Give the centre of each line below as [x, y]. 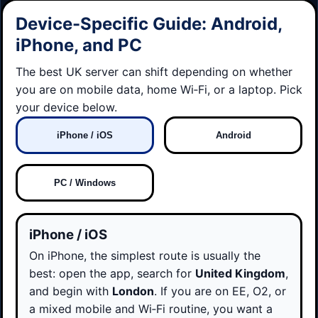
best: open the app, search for [112, 274]
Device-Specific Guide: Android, [149, 23]
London [133, 291]
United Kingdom [240, 274]
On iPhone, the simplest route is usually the [145, 256]
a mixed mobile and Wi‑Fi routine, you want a [151, 309]
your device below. [66, 107]
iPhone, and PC [79, 45]
